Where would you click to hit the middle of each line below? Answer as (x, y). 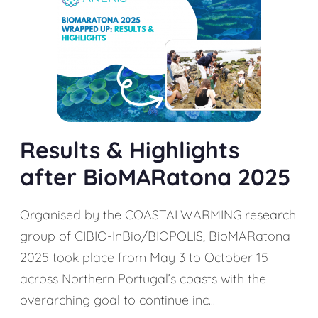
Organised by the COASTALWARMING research (158, 215)
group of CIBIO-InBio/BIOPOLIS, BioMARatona (155, 236)
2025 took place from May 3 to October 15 (144, 257)
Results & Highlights (130, 150)
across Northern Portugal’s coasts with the (143, 279)
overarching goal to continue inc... (117, 300)
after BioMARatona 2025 (155, 177)
